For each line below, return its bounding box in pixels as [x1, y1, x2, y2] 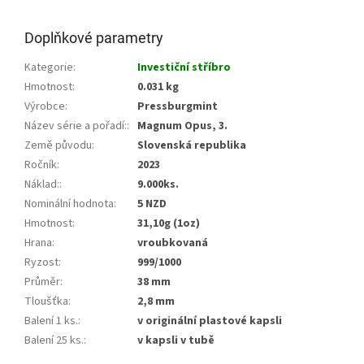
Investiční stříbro [137, 59, 231, 76]
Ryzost [24, 254, 58, 271]
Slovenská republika [137, 137, 246, 154]
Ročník [24, 157, 57, 174]
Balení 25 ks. [24, 332, 84, 349]
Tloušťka [24, 293, 68, 310]
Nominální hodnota [24, 196, 114, 213]
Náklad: [24, 176, 59, 193]
